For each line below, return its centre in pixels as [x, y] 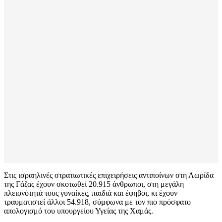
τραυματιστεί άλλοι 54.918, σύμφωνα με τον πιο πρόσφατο [97, 202]
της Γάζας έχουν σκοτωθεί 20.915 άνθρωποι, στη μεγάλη [94, 184]
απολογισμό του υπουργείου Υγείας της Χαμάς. [79, 211]
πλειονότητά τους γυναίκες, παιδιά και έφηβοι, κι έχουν [91, 193]
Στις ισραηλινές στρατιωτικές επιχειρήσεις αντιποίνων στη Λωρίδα [109, 175]
